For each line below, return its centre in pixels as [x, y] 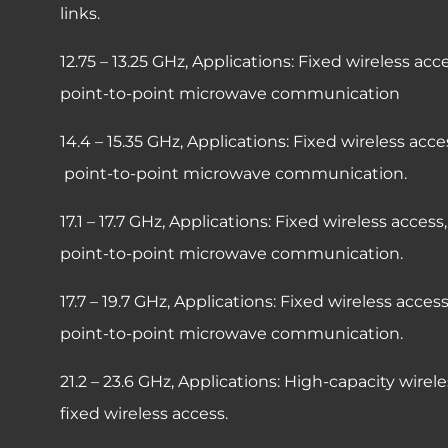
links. [80, 13]
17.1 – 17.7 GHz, [114, 221]
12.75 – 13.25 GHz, [126, 61]
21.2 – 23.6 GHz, [119, 381]
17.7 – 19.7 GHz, [117, 301]
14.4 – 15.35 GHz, [123, 141]
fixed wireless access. [144, 413]
